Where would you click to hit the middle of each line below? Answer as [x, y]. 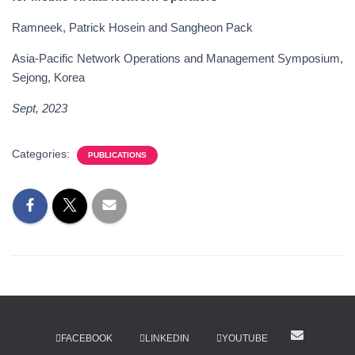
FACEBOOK [87, 338]
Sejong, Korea [48, 77]
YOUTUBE [245, 338]
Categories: [42, 154]
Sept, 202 [36, 108]
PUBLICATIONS [117, 155]
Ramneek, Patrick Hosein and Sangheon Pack [132, 27]
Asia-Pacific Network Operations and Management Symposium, [177, 58]
